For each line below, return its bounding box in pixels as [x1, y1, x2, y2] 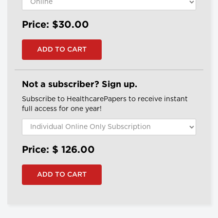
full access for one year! [22, 106, 102, 113]
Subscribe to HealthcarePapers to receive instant [22, 96, 188, 103]
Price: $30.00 [22, 20, 89, 30]
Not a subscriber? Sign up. [22, 81, 137, 89]
